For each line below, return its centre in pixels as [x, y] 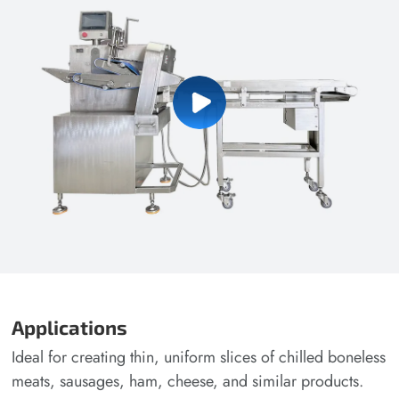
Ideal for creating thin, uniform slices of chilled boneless [199, 358]
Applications [70, 328]
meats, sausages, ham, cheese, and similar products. [188, 382]
